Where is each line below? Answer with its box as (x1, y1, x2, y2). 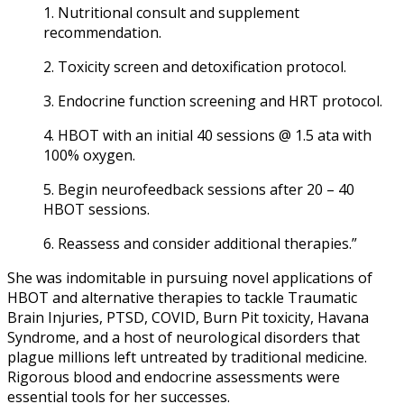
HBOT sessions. (43, 198, 150, 219)
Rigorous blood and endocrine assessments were (7, 366, 340, 387)
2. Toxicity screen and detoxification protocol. (43, 56, 346, 77)
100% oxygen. (43, 144, 135, 165)
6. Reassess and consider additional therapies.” (43, 233, 357, 253)
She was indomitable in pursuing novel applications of (7, 267, 372, 288)
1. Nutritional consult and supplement (43, 2, 299, 23)
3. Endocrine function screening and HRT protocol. (43, 90, 382, 111)
